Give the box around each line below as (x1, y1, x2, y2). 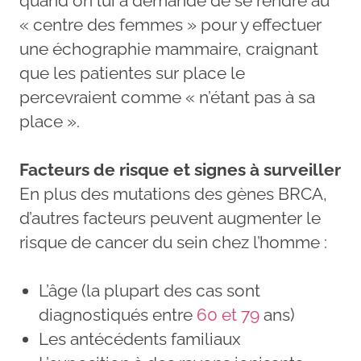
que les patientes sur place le (19, 62, 245, 83)
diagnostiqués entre (39, 304, 197, 325)
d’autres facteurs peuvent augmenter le (19, 207, 321, 228)
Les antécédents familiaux (39, 328, 241, 349)
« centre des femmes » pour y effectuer (19, 14, 322, 35)
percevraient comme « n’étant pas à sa (19, 86, 315, 107)
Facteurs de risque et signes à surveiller (19, 159, 341, 180)
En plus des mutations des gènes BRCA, (19, 183, 327, 204)
